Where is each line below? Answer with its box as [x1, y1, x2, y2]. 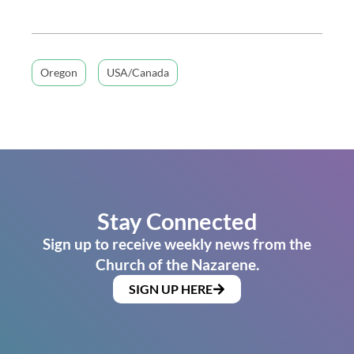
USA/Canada [107, 65, 169, 79]
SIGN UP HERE [129, 281, 213, 296]
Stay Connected [96, 206, 258, 235]
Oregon [40, 65, 77, 79]
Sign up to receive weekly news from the [43, 234, 311, 253]
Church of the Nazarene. [95, 254, 259, 273]
